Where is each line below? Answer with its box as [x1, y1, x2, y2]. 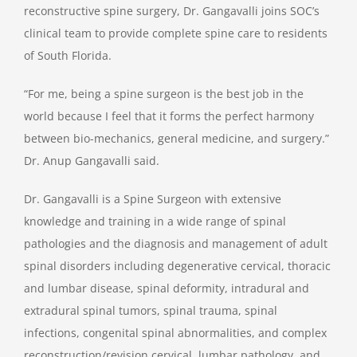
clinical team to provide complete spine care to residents [24, 25, 328, 41]
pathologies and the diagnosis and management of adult [24, 235, 328, 251]
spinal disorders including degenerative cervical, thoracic [24, 257, 331, 273]
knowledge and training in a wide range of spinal [24, 213, 286, 229]
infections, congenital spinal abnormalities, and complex [24, 324, 327, 340]
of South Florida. [24, 47, 112, 63]
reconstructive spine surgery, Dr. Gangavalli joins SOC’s [24, 2, 320, 18]
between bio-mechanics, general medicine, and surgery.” [24, 130, 329, 146]
